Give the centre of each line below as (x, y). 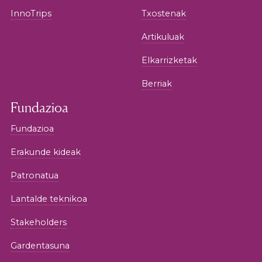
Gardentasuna (40, 245)
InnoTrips (31, 13)
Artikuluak (163, 37)
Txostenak (164, 13)
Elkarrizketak (169, 60)
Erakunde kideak (46, 152)
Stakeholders (39, 222)
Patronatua (35, 175)
